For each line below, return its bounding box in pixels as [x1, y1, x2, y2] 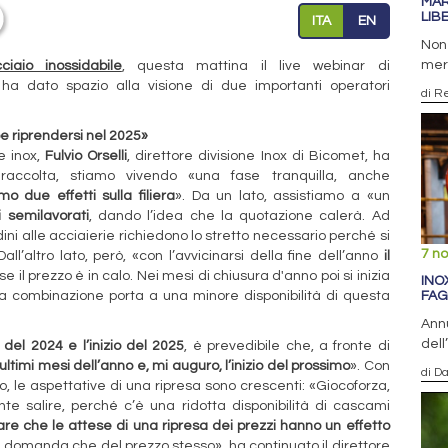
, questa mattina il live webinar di [121, 58, 390, 73]
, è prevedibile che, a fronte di [184, 338, 390, 353]
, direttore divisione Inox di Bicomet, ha [127, 148, 390, 163]
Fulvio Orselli [45, 148, 128, 163]
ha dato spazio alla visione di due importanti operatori [2, 78, 390, 93]
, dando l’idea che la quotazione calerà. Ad [88, 208, 390, 223]
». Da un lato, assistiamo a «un [175, 188, 390, 203]
